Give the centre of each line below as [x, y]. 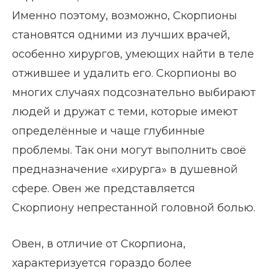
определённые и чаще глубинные [108, 131]
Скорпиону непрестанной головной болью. [134, 208]
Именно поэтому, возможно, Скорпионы [125, 16]
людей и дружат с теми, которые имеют [125, 112]
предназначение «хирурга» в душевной [125, 170]
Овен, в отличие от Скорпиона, [99, 244]
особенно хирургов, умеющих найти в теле [133, 54]
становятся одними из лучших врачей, [121, 35]
